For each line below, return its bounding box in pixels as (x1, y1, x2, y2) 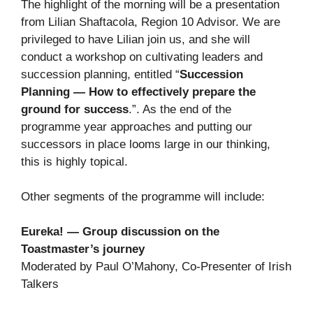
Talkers (21, 277, 59, 291)
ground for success (21, 103, 129, 117)
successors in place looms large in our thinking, (21, 138, 270, 152)
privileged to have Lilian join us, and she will (21, 33, 250, 47)
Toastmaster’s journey (21, 242, 145, 256)
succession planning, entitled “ (21, 68, 180, 82)
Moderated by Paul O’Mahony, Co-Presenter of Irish (21, 260, 291, 274)
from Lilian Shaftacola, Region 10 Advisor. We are (21, 15, 280, 29)
